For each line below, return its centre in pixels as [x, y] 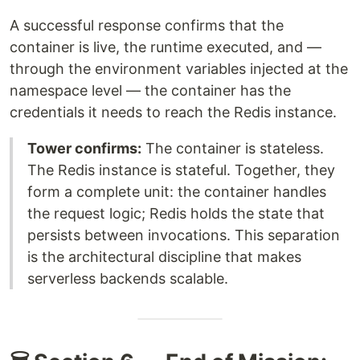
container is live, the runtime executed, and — [166, 47]
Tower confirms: [84, 149]
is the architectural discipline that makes [164, 257]
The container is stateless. [233, 149]
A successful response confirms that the [147, 26]
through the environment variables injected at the [179, 69]
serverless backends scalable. [128, 279]
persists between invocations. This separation [184, 235]
